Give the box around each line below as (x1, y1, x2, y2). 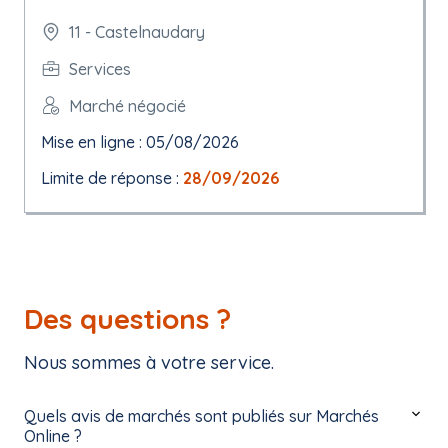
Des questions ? (24, 301, 231, 336)
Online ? (24, 426, 82, 446)
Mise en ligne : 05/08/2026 (41, 132, 239, 152)
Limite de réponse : (41, 168, 183, 188)
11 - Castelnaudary (69, 22, 205, 42)
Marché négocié (69, 95, 186, 116)
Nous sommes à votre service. (24, 351, 274, 374)
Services (69, 58, 131, 79)
